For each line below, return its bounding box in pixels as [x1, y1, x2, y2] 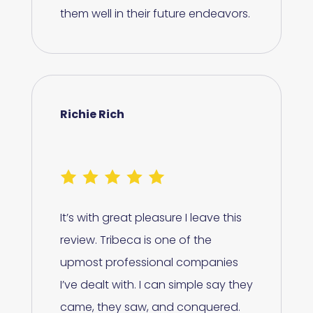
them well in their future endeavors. [59, 6, 250, 22]
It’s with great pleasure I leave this [59, 210, 242, 226]
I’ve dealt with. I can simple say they [59, 277, 253, 293]
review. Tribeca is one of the [59, 232, 212, 249]
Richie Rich [59, 106, 124, 123]
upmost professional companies [59, 254, 238, 271]
